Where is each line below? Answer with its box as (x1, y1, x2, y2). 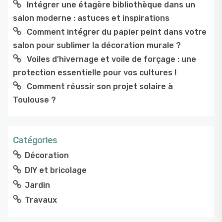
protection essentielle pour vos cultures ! (13, 67, 176, 77)
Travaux (25, 195, 57, 205)
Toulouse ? (13, 95, 56, 105)
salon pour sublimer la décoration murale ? (13, 40, 181, 50)
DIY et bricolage (25, 165, 87, 175)
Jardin (25, 180, 50, 190)
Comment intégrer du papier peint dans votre (27, 27, 207, 37)
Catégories (13, 134, 57, 146)
